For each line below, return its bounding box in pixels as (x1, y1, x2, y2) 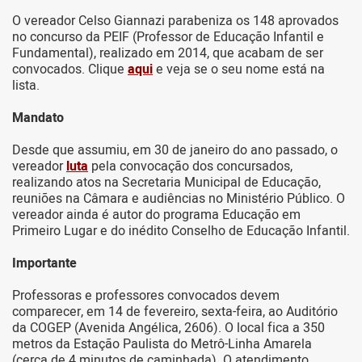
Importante (12, 254, 77, 274)
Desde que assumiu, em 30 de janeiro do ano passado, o (12, 141, 338, 161)
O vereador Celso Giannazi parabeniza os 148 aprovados (12, 11, 339, 32)
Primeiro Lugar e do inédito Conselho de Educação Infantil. (12, 221, 350, 242)
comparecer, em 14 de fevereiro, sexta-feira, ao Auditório (12, 302, 338, 322)
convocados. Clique (12, 60, 128, 80)
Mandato (12, 108, 64, 128)
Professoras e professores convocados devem (12, 286, 280, 306)
